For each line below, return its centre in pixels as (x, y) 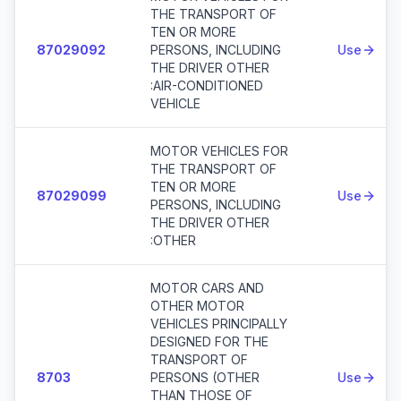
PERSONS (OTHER (205, 377)
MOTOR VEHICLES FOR (219, 151)
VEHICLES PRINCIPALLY (219, 324)
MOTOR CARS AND (207, 288)
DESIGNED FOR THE (209, 341)
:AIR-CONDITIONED (207, 85)
